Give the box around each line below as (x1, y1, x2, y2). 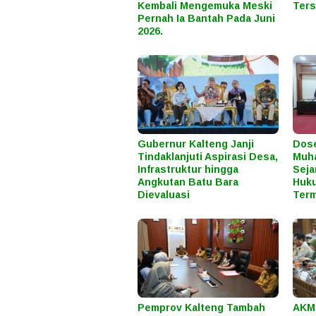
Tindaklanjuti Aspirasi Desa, (138, 151, 278, 163)
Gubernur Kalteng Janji (138, 138, 254, 150)
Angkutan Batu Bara (138, 176, 238, 188)
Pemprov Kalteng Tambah (138, 302, 265, 314)
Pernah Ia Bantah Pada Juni (138, 13, 275, 25)
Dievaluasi (138, 189, 190, 201)
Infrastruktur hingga (138, 164, 238, 176)
